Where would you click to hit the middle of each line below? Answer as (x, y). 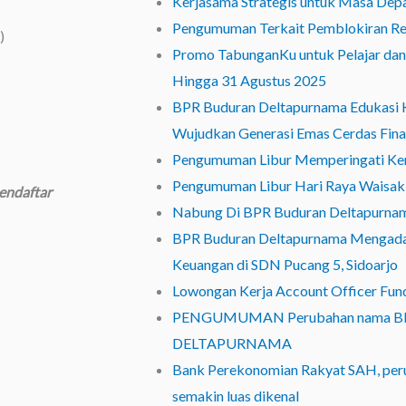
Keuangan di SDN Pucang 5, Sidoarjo (285, 264)
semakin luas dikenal (236, 396)
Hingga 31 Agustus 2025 (249, 80)
